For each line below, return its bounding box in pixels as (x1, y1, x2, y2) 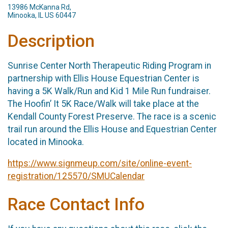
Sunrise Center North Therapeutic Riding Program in (8, 60, 211, 71)
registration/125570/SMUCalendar (8, 171, 145, 182)
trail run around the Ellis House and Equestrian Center (8, 124, 217, 134)
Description (8, 31, 95, 51)
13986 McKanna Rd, (8, 3, 71, 12)
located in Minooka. (8, 136, 84, 147)
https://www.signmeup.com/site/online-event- (8, 158, 192, 169)
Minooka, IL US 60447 (8, 11, 76, 20)
